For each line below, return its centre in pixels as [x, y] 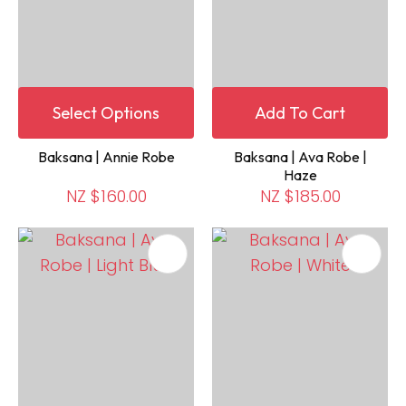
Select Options [106, 113]
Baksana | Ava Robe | [300, 157]
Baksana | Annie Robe [106, 157]
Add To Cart [300, 113]
